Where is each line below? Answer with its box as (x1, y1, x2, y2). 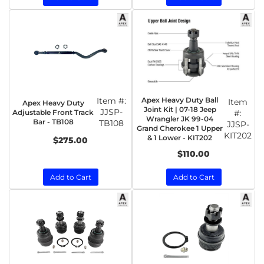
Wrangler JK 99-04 (146, 114, 213, 123)
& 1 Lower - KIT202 (147, 133, 212, 142)
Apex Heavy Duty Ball (141, 95, 218, 104)
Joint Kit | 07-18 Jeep (143, 105, 216, 114)
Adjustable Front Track (12, 107, 94, 117)
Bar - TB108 (32, 117, 74, 126)
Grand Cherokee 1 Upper (137, 124, 223, 133)
